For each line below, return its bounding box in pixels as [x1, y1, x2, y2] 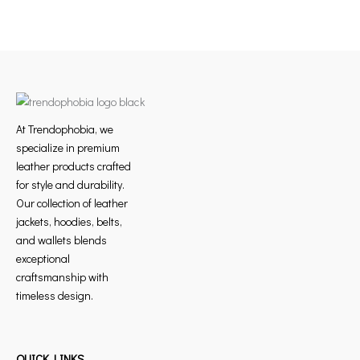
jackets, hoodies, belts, [16, 214, 122, 229]
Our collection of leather [16, 195, 128, 211]
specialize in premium [16, 140, 120, 155]
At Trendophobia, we [16, 121, 113, 137]
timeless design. [16, 288, 93, 303]
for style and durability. [16, 177, 125, 192]
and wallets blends [16, 232, 107, 247]
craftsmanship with [16, 269, 108, 284]
